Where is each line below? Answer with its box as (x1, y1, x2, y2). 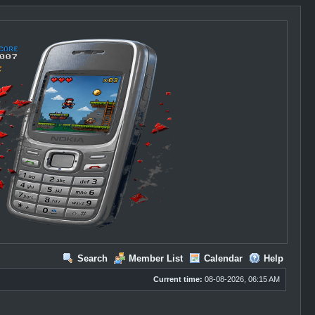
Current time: (153, 275, 202, 283)
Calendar (203, 253, 243, 264)
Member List (128, 253, 183, 264)
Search (77, 253, 108, 264)
